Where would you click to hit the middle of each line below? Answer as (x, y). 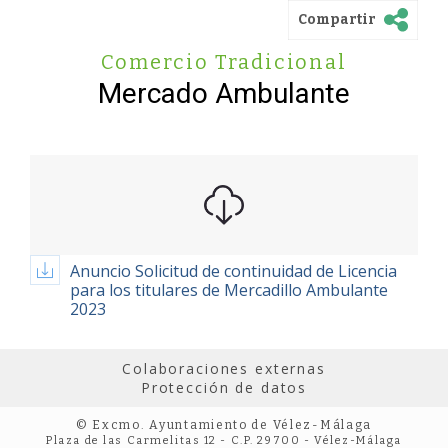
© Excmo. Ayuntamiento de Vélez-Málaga (224, 425)
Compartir (337, 19)
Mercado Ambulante (224, 93)
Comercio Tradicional (224, 62)
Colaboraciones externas (224, 368)
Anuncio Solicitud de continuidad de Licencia (233, 271)
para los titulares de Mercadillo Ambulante (229, 290)
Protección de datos (224, 387)
